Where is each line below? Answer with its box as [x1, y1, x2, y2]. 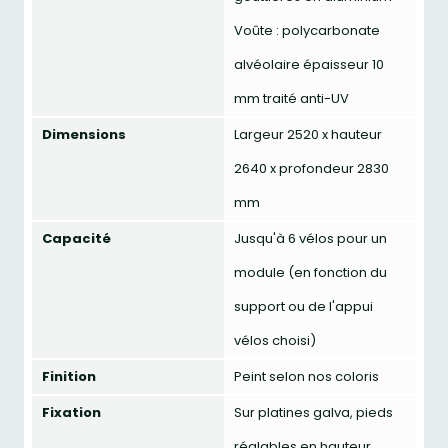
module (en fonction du [234, 263, 387, 282]
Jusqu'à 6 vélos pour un [234, 229, 387, 248]
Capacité [42, 229, 111, 248]
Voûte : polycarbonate [234, 21, 380, 40]
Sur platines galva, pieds [234, 403, 393, 422]
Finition [42, 367, 96, 386]
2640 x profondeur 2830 [234, 159, 389, 178]
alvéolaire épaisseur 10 [234, 55, 384, 74]
